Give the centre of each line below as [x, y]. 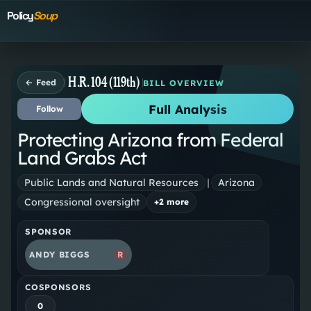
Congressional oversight [82, 202]
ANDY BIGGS [60, 255]
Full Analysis [187, 109]
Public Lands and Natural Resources [112, 182]
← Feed [41, 83]
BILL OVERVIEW [184, 83]
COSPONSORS [58, 287]
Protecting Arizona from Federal [151, 140]
